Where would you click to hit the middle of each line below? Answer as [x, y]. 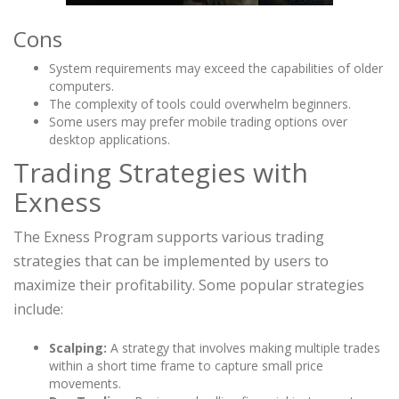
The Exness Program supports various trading [169, 237]
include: [38, 309]
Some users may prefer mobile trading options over [198, 122]
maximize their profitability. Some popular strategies [189, 285]
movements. [85, 384]
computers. [81, 86]
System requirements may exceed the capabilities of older [216, 69]
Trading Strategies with [161, 173]
